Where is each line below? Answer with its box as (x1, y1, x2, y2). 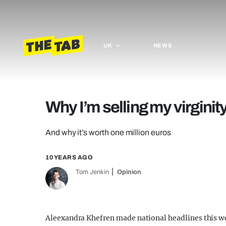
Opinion (117, 168, 141, 176)
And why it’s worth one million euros (45, 128, 171, 137)
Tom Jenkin (76, 168, 109, 176)
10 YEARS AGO (45, 154, 93, 161)
